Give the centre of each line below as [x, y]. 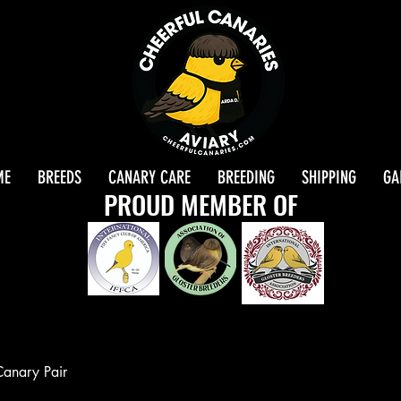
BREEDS [60, 177]
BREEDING [246, 177]
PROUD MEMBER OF [201, 204]
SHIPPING [329, 177]
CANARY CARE [149, 177]
